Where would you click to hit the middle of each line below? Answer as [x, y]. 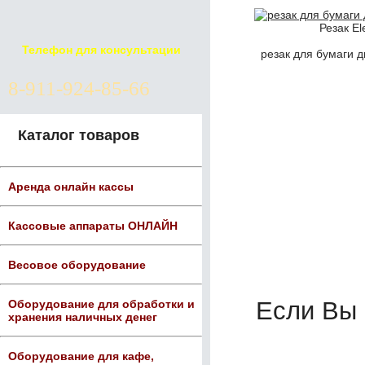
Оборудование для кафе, [81, 356]
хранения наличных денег [83, 317]
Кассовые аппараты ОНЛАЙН [93, 226]
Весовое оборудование [77, 265]
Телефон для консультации [101, 50]
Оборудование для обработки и [101, 304]
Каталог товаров [79, 135]
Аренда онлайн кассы [71, 187]
